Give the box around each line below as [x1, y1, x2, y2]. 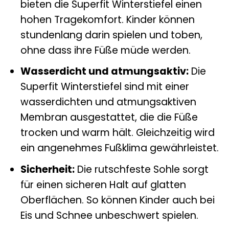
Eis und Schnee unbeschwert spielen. [20, 208, 198, 222]
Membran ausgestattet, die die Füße [20, 110, 198, 125]
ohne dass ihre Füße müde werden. [20, 43, 191, 57]
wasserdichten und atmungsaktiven [20, 95, 196, 109]
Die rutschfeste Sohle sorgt [74, 162, 209, 176]
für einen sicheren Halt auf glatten [20, 177, 186, 192]
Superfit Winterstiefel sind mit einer [20, 80, 189, 94]
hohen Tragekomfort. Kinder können [20, 12, 195, 27]
